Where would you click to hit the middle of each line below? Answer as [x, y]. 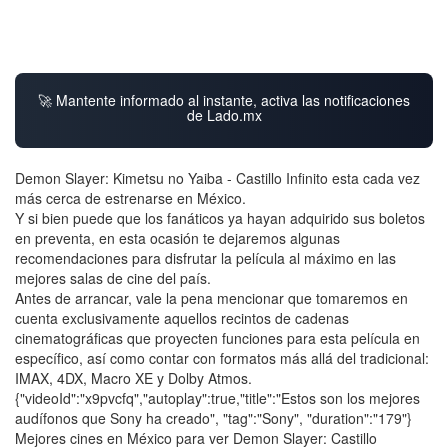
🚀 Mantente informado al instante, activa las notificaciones [224, 100]
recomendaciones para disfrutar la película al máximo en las [205, 258]
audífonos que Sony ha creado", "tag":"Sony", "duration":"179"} [213, 418]
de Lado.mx [224, 115]
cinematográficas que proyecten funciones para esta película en [217, 338]
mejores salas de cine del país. [113, 278]
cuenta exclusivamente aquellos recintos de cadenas [182, 318]
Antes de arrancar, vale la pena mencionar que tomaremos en [211, 298]
